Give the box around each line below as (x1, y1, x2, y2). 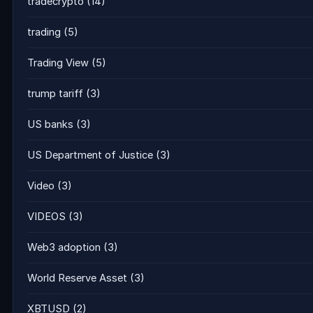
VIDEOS (27, 210, 66, 224)
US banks (27, 118, 73, 131)
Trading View (27, 57, 89, 70)
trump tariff (27, 87, 83, 101)
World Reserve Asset (27, 272, 127, 285)
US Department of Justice (27, 149, 153, 162)
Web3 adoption (27, 241, 101, 254)
